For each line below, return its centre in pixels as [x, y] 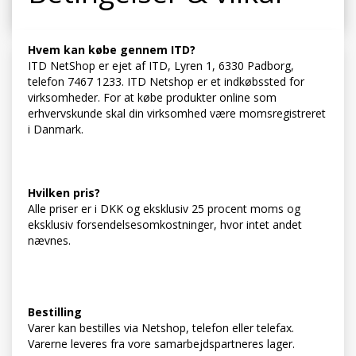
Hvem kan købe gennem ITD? [112, 50]
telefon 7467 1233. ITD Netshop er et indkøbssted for [166, 82]
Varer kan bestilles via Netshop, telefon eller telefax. [161, 328]
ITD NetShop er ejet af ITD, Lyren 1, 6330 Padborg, [161, 66]
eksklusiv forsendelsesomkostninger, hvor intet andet [165, 225]
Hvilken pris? [64, 193]
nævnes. [49, 241]
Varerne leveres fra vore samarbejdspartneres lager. [161, 344]
